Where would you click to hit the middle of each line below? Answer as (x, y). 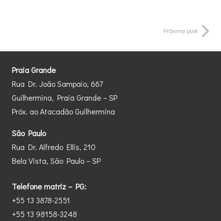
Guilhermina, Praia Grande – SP (65, 98)
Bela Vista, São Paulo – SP (56, 161)
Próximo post (180, 31)
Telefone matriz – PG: (49, 186)
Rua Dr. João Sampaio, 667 (57, 84)
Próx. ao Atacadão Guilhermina (63, 111)
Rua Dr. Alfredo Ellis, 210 (55, 147)
